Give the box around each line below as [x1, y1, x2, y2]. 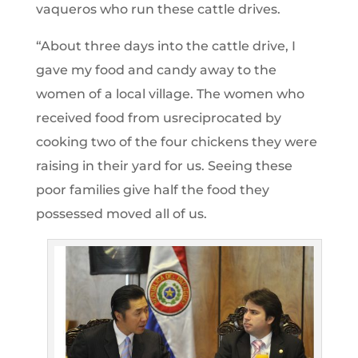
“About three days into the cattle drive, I [35, 38, 296, 54]
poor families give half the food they [35, 181, 269, 197]
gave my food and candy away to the [35, 62, 276, 78]
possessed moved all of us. [35, 205, 207, 221]
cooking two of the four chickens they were [35, 133, 317, 149]
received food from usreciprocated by [35, 109, 281, 125]
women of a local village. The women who [35, 86, 304, 101]
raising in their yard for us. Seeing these [35, 157, 292, 173]
